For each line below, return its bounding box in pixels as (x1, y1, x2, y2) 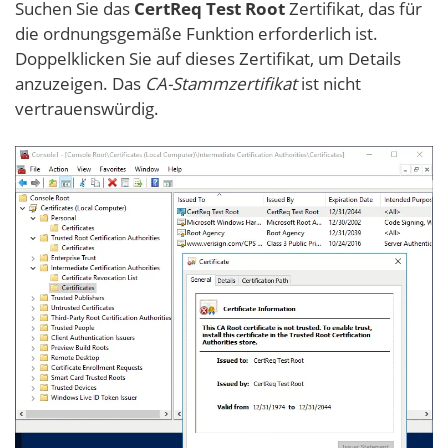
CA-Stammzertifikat (145, 71, 297, 95)
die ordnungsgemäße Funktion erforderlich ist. (15, 21, 378, 45)
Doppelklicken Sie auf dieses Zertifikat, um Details (15, 46, 401, 70)
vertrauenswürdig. (15, 96, 159, 120)
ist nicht (297, 71, 361, 95)
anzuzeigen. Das (15, 71, 145, 95)
